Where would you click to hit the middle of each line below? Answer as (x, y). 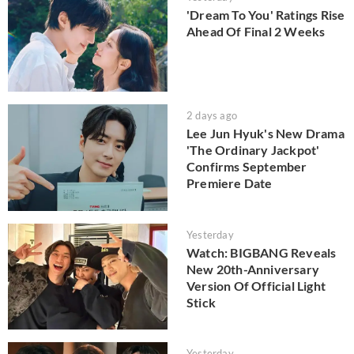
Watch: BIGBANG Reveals (262, 252)
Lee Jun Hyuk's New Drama (265, 134)
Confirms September (247, 167)
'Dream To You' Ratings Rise (266, 14)
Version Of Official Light (256, 285)
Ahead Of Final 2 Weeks (256, 31)
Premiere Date (230, 183)
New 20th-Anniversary (253, 269)
